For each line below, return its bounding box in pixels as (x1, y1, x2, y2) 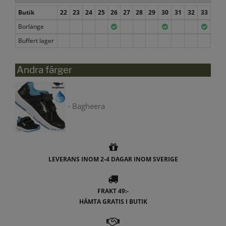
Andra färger (17, 64, 72, 76)
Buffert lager (18, 36, 54, 45)
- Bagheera (66, 101, 105, 111)
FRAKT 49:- (97, 187, 129, 196)
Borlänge (18, 22, 44, 31)
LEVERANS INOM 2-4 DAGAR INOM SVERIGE (48, 155, 178, 164)
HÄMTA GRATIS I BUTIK (79, 197, 147, 206)
